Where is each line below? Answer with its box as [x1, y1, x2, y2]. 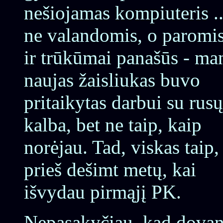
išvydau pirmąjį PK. [24, 181, 181, 203]
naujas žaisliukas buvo [24, 69, 200, 91]
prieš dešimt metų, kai [24, 159, 196, 180]
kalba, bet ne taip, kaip [24, 114, 202, 135]
